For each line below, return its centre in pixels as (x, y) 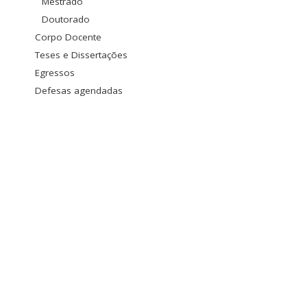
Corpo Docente (68, 37)
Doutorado (66, 19)
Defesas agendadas (79, 90)
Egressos (55, 72)
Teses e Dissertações (81, 54)
